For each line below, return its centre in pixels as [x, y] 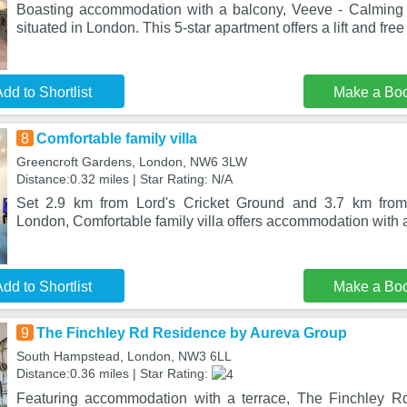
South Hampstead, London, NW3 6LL [124, 356]
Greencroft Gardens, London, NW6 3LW [131, 162]
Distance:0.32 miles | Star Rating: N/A [124, 179]
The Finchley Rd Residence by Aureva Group [191, 333]
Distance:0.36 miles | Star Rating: [114, 373]
